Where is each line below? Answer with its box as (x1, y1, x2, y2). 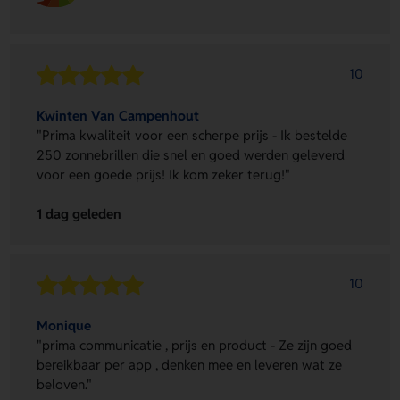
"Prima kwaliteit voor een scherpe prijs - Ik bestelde (37, 126, 348, 144)
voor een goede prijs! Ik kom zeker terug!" (37, 165, 291, 183)
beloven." (37, 375, 93, 393)
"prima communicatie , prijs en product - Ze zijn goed (37, 336, 353, 354)
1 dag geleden (37, 205, 122, 223)
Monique (37, 316, 92, 334)
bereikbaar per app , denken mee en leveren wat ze (37, 355, 343, 373)
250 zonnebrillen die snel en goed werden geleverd (37, 146, 346, 163)
